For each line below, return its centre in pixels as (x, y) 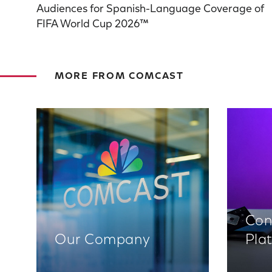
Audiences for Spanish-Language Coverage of (150, 10)
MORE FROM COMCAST (119, 77)
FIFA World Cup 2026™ (93, 25)
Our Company (103, 240)
